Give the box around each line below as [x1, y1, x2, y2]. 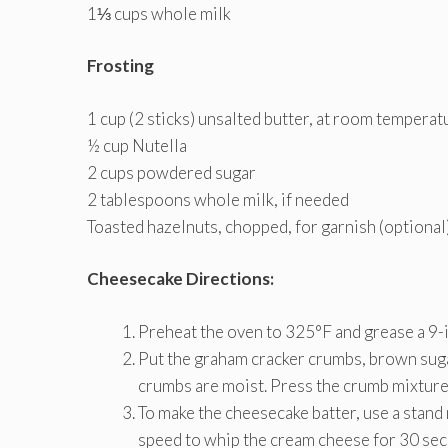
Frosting [87, 55, 154, 77]
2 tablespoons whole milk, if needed [87, 188, 349, 210]
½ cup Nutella [87, 134, 187, 156]
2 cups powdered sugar [87, 161, 256, 183]
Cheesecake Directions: [87, 268, 274, 290]
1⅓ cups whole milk [87, 2, 231, 24]
